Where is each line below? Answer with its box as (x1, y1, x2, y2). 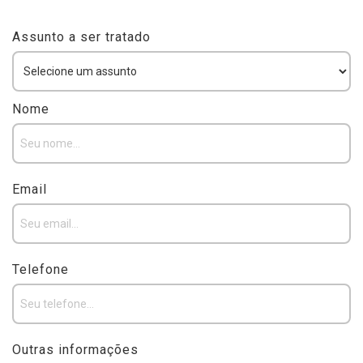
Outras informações (12, 342, 139, 357)
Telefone (12, 262, 69, 277)
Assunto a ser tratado (12, 29, 151, 45)
